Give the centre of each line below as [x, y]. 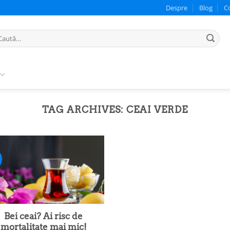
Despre [177, 8]
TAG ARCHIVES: [84, 110]
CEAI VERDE [157, 110]
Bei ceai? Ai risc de [44, 216]
